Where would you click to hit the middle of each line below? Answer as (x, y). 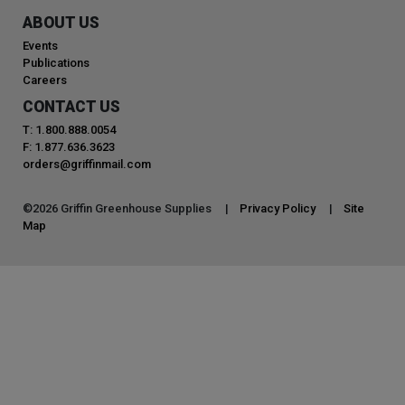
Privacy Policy (278, 208)
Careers (45, 80)
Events (40, 45)
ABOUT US (61, 22)
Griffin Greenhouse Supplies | (149, 208)
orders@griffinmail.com (87, 164)
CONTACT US (71, 106)
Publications (56, 62)
